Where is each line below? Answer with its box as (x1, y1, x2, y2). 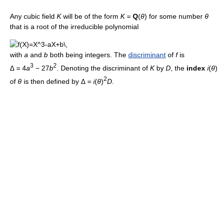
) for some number (145, 12, 205, 21)
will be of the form (61, 12, 120, 21)
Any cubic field (10, 12, 57, 21)
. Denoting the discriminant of (57, 64, 150, 72)
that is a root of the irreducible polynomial (10, 23, 139, 31)
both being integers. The (48, 51, 128, 59)
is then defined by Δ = (22, 77, 93, 85)
